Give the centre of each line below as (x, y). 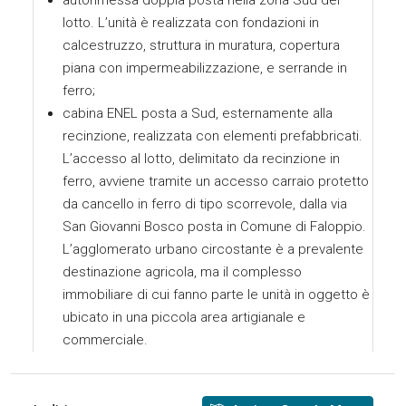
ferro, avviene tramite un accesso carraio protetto (216, 181)
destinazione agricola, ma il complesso (182, 272)
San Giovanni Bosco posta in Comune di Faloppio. (214, 227)
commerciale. (105, 340)
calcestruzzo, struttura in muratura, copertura (201, 45)
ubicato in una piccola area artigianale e (184, 317)
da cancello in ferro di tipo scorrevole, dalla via (205, 204)
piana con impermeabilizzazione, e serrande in (205, 68)
